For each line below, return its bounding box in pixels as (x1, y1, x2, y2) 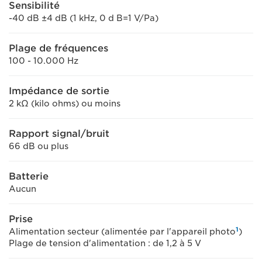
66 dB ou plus (9, 142, 68, 151)
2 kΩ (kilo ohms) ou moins (9, 99, 120, 108)
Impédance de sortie (9, 85, 109, 96)
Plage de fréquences (9, 43, 108, 54)
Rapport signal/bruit (9, 128, 109, 139)
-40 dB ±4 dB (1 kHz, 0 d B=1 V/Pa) (9, 13, 158, 23)
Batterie (9, 171, 49, 182)
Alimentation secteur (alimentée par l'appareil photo (9, 227, 236, 236)
